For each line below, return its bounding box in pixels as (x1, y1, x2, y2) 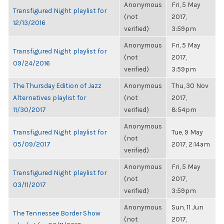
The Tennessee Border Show (13, 209, 100, 217)
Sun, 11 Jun (171, 203, 203, 211)
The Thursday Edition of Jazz (13, 81, 101, 89)
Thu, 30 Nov (171, 81, 208, 89)
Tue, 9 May (171, 128, 202, 136)
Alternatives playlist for (13, 93, 86, 101)
